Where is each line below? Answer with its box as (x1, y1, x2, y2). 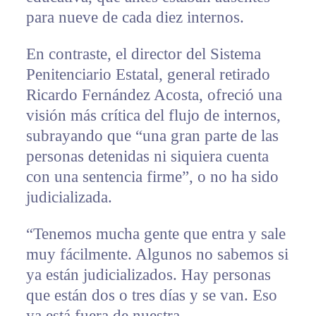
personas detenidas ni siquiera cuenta (25, 147, 269, 166)
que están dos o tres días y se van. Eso (25, 286, 277, 305)
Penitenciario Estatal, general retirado (25, 66, 270, 84)
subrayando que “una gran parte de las (25, 127, 279, 145)
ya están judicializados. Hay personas (25, 266, 271, 284)
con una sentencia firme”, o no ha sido (25, 168, 279, 186)
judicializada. (25, 188, 112, 207)
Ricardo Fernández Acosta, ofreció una (25, 86, 282, 104)
